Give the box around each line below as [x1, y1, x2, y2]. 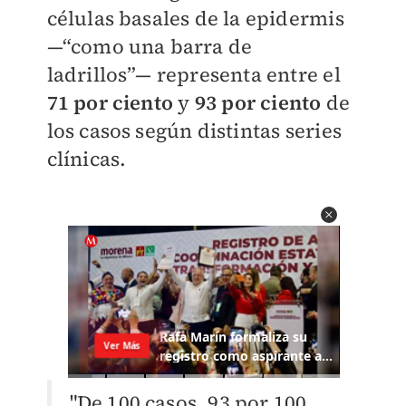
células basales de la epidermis [46, 5, 344, 32]
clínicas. [46, 145, 127, 172]
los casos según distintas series [46, 117, 342, 144]
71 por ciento [46, 89, 174, 116]
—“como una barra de [46, 33, 253, 60]
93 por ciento [194, 89, 322, 116]
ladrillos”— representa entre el [46, 61, 341, 88]
